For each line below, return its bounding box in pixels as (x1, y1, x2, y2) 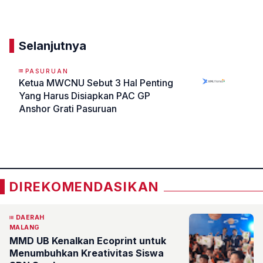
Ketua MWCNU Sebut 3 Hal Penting (19, 76, 173, 89)
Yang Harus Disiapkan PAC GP (19, 89, 150, 102)
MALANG (9, 223, 40, 231)
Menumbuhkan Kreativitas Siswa (9, 247, 164, 259)
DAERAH (16, 213, 45, 221)
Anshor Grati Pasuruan (19, 102, 117, 114)
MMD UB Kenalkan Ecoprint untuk (9, 234, 166, 247)
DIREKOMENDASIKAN (9, 178, 160, 194)
